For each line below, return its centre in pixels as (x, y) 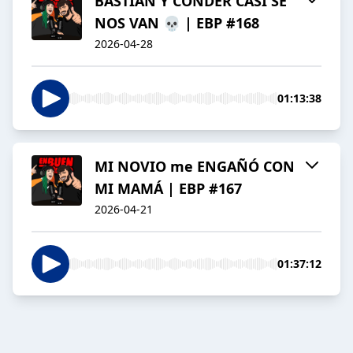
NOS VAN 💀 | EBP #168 (177, 23)
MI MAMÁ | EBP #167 (168, 189)
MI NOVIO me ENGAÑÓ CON (195, 167)
